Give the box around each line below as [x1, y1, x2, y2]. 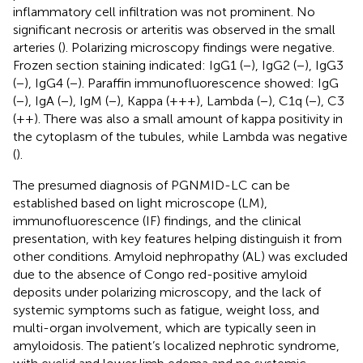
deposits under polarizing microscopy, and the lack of [13, 284, 321, 300]
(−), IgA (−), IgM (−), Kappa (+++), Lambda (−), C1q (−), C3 [13, 92, 344, 109]
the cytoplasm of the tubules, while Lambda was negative [13, 128, 348, 144]
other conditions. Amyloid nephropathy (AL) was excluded [13, 248, 348, 264]
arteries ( [13, 39, 62, 55]
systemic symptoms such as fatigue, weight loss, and [13, 301, 319, 318]
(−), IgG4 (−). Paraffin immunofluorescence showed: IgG [13, 75, 339, 91]
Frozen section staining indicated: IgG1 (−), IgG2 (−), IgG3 [13, 57, 344, 73]
